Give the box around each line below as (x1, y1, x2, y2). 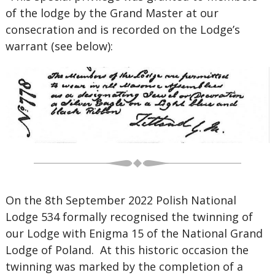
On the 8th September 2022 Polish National (5, 193, 236, 207)
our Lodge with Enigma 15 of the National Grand (5, 226, 263, 241)
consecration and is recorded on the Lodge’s (5, 22, 240, 37)
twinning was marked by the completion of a (5, 259, 243, 274)
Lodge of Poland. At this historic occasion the (5, 242, 249, 257)
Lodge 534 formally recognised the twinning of (5, 209, 253, 224)
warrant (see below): (5, 39, 113, 53)
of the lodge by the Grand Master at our (5, 6, 219, 20)
